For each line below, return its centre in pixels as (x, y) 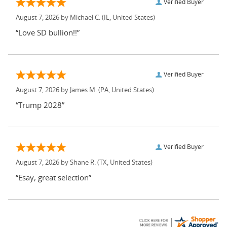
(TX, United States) (124, 163)
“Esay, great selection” (53, 178)
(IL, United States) (128, 18)
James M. (83, 90)
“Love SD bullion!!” (48, 33)
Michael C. (85, 18)
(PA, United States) (125, 90)
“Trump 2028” (40, 105)
